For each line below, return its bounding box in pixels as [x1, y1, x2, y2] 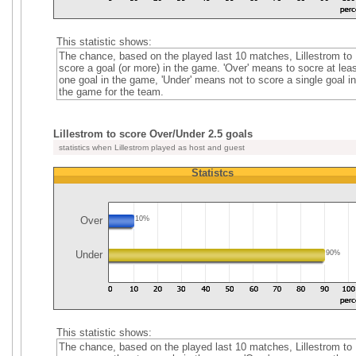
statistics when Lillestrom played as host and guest [56, 143, 245, 152]
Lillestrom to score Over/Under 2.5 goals [53, 128, 253, 140]
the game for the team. [58, 86, 164, 98]
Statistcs [191, 167, 234, 179]
